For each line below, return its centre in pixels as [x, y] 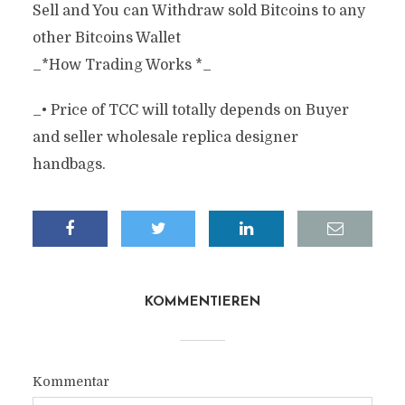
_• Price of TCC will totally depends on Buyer [190, 110]
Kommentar [71, 381]
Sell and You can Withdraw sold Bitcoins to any [198, 11]
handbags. [69, 165]
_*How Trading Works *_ [122, 65]
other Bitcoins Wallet [106, 38]
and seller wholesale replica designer [165, 137]
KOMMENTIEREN [202, 302]
